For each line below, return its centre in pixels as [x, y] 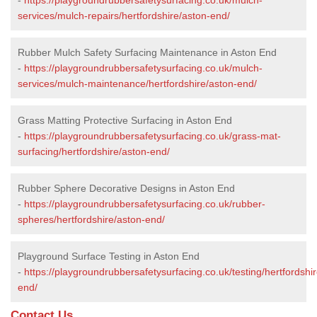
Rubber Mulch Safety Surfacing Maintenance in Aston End [147, 52]
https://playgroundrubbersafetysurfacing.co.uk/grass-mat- [152, 136]
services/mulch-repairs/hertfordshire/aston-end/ [124, 15]
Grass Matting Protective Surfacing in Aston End [125, 120]
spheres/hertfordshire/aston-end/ [91, 219]
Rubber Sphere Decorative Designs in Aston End [126, 188]
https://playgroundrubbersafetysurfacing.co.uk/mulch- [143, 68]
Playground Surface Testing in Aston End [109, 256]
